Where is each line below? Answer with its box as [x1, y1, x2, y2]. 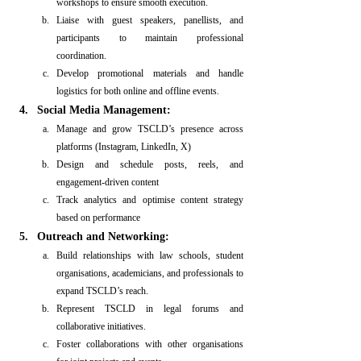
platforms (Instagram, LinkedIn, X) [56, 141, 191, 152]
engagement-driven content [56, 176, 159, 188]
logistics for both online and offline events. [56, 85, 219, 97]
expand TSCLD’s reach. [56, 285, 148, 297]
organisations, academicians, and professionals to [56, 268, 243, 279]
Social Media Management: [37, 104, 171, 116]
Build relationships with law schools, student [56, 250, 243, 261]
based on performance [56, 212, 140, 223]
